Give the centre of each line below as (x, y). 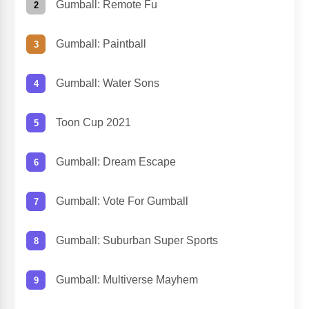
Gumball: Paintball (101, 44)
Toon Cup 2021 (93, 123)
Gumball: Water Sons (108, 83)
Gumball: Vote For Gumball (122, 201)
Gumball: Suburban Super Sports (137, 241)
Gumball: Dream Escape (116, 162)
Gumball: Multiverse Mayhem (127, 280)
